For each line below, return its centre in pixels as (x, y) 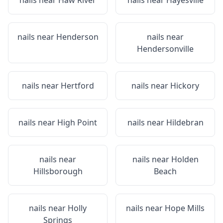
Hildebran (185, 122)
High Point (77, 122)
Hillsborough (58, 171)
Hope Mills (185, 208)
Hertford (77, 86)
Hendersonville (165, 49)
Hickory (185, 86)
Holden (185, 159)
